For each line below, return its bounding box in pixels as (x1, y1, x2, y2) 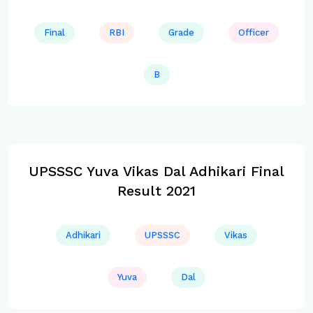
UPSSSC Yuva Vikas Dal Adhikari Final (29, 163, 284, 180)
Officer (238, 27, 269, 38)
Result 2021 (117, 182, 196, 199)
